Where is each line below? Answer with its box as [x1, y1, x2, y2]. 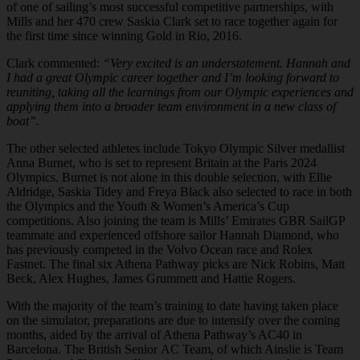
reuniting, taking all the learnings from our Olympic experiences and [6, 84, 354, 99]
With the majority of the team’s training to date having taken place [6, 298, 338, 313]
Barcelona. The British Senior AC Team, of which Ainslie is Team [6, 342, 343, 356]
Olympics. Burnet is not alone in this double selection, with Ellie [6, 170, 332, 184]
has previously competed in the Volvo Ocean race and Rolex [6, 242, 313, 256]
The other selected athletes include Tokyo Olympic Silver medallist [6, 141, 345, 155]
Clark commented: [6, 55, 103, 70]
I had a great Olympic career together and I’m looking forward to [6, 70, 339, 84]
